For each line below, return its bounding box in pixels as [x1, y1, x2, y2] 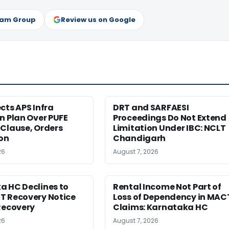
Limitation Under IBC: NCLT [113, 122, 226, 134]
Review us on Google [61, 14, 135, 25]
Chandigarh [113, 132, 166, 144]
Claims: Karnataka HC [113, 201, 208, 213]
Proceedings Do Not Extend [113, 111, 226, 124]
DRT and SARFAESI [113, 101, 189, 113]
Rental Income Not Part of [113, 180, 221, 193]
